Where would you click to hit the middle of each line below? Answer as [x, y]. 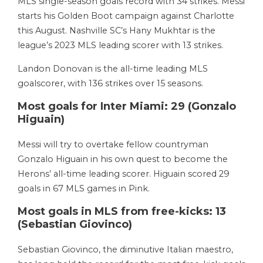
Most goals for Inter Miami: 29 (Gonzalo [127, 106]
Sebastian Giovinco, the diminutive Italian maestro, [125, 249]
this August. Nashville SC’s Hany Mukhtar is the [117, 30]
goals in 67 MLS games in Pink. [86, 188]
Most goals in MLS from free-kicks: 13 [122, 211]
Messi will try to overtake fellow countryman [113, 144]
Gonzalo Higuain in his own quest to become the [123, 159]
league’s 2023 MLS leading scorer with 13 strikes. [122, 45]
